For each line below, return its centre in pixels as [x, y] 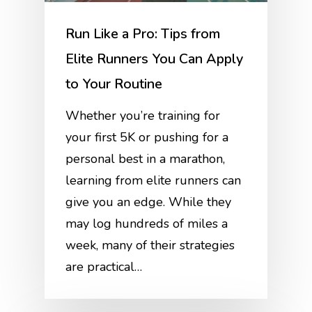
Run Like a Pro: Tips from [143, 34]
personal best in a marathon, [146, 159]
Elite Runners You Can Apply [155, 59]
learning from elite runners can [154, 181]
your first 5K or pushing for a [147, 138]
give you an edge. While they [149, 202]
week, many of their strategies [150, 245]
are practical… [104, 267]
